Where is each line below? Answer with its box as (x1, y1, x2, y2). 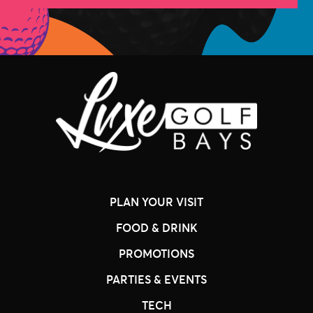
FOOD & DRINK (115, 219, 198, 235)
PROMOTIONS (119, 245, 194, 261)
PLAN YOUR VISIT (110, 194, 203, 209)
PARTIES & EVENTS (106, 271, 207, 286)
